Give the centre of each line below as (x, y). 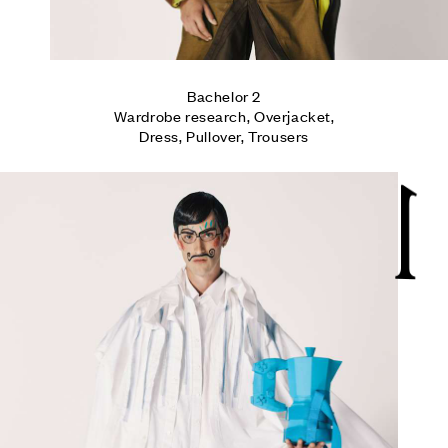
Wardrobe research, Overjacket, (224, 115)
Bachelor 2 (224, 95)
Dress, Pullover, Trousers (224, 135)
